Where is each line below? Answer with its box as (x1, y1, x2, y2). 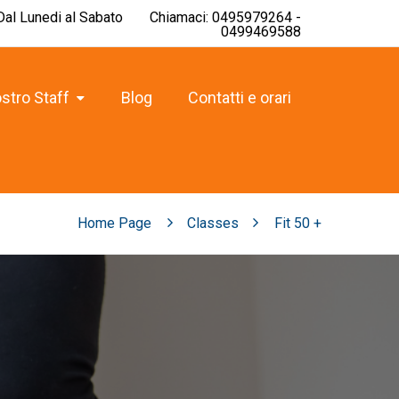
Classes (187, 215, 239, 232)
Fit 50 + (274, 215, 322, 232)
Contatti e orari (188, 88, 291, 107)
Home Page (77, 215, 151, 232)
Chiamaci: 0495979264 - (150, 9, 301, 26)
